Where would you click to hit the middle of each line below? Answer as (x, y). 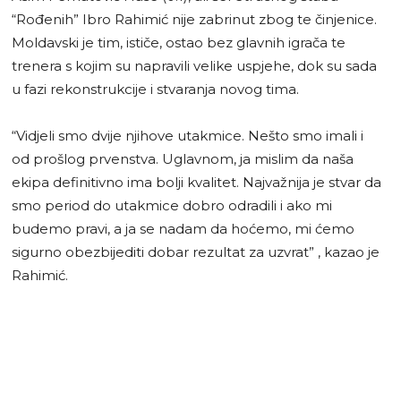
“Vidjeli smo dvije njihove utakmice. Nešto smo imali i (188, 135)
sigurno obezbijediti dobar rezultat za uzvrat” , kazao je (196, 252)
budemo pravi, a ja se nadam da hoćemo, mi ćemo (183, 228)
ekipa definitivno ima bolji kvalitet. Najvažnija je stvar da (196, 182)
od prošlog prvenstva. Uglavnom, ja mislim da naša (183, 158)
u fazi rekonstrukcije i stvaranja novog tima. (155, 89)
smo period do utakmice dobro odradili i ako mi (172, 205)
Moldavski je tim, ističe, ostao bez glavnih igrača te (179, 42)
